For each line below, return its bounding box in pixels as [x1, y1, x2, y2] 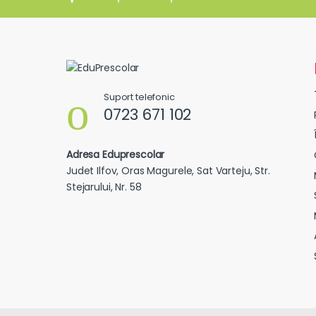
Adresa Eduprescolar [66, 147, 165, 162]
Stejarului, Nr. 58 [66, 180, 142, 195]
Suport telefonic [104, 90, 175, 104]
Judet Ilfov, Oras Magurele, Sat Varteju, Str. [66, 164, 270, 178]
